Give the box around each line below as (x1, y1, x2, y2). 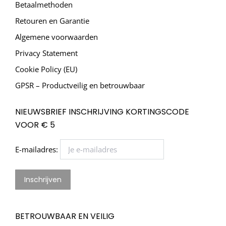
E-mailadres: (15, 144, 60, 154)
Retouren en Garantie (15, 16, 89, 26)
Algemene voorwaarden (15, 32, 98, 42)
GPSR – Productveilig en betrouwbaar (15, 80, 145, 91)
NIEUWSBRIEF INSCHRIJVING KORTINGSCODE (15, 106, 189, 118)
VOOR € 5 (15, 119, 55, 131)
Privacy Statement (15, 48, 78, 59)
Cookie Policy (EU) (15, 64, 77, 75)
